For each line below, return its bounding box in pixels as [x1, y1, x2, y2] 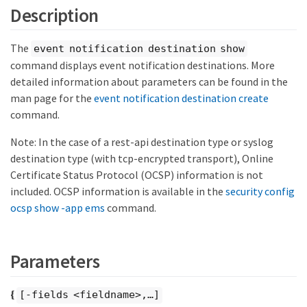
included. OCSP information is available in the [10, 184, 225, 199]
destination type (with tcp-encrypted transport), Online [10, 151, 273, 166]
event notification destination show [34, 42, 245, 55]
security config [225, 184, 295, 199]
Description [10, 3, 99, 27]
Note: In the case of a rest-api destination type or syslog [10, 135, 273, 149]
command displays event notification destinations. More [10, 58, 275, 73]
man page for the [10, 91, 94, 106]
